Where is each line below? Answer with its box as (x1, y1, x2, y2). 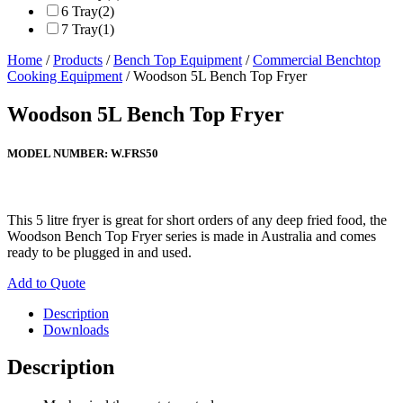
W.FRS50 (111, 147, 158, 161)
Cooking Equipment (7, 68, 122, 85)
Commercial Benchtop (253, 52, 381, 68)
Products (53, 52, 103, 68)
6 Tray (61, 4, 98, 20)
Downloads (43, 321, 109, 337)
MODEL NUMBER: (7, 147, 111, 161)
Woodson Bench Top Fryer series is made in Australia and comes (7, 228, 376, 244)
